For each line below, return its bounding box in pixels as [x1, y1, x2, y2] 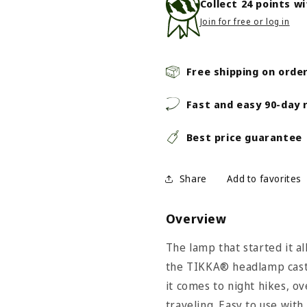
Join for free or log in [199, 16, 290, 28]
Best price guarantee [186, 130, 302, 144]
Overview [165, 210, 227, 227]
